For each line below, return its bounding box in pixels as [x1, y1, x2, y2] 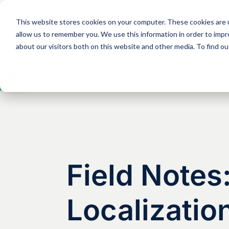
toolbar [5, 78, 32, 88]
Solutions [96, 22, 134, 33]
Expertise [164, 22, 201, 33]
